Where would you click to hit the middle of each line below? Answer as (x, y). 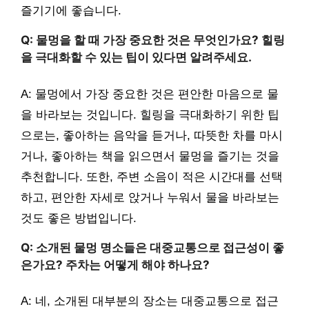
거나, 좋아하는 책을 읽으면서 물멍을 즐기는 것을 (150, 156)
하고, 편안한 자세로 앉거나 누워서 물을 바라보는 (150, 197)
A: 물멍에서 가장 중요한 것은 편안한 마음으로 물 (150, 94)
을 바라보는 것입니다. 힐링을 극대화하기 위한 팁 (150, 114)
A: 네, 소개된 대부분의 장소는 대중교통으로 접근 (150, 301)
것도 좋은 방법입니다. (79, 218)
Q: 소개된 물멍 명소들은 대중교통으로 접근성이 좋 (152, 247)
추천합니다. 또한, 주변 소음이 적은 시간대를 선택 (152, 177)
